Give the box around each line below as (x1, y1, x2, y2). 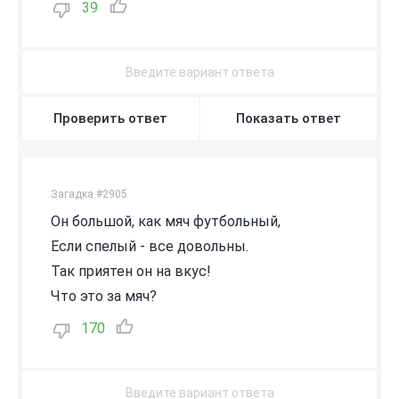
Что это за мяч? (51, 287, 157, 305)
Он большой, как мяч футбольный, (51, 212, 281, 230)
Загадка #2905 (51, 187, 127, 200)
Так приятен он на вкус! (51, 262, 211, 280)
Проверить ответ (53, 110, 167, 126)
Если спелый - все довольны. (51, 237, 248, 255)
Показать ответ (236, 110, 341, 126)
